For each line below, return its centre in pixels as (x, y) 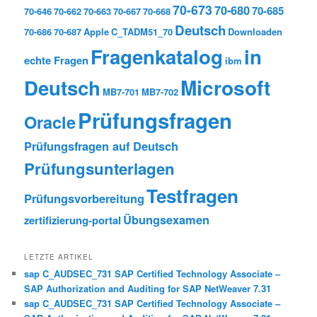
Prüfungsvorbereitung (85, 198)
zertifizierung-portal (73, 220)
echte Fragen (57, 60)
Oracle (50, 121)
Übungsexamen (167, 219)
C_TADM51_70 (142, 31)
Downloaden (255, 31)
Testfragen (193, 195)
